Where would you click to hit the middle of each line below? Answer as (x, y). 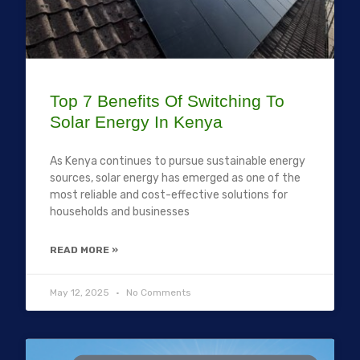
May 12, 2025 (81, 292)
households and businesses (120, 211)
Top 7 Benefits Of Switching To (168, 100)
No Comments (158, 292)
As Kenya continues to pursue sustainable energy (178, 161)
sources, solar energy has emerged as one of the (176, 178)
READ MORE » (84, 250)
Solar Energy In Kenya (137, 121)
